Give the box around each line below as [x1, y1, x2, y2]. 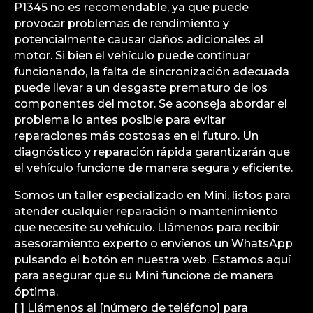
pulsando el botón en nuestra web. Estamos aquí [14, 252, 291, 266]
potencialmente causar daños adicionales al [14, 32, 263, 46]
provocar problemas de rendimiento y [14, 16, 229, 30]
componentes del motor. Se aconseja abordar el [14, 96, 287, 110]
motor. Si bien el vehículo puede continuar [14, 48, 250, 62]
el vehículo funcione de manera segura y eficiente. [14, 161, 293, 175]
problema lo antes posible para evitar [14, 112, 226, 126]
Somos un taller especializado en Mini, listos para [14, 188, 291, 202]
